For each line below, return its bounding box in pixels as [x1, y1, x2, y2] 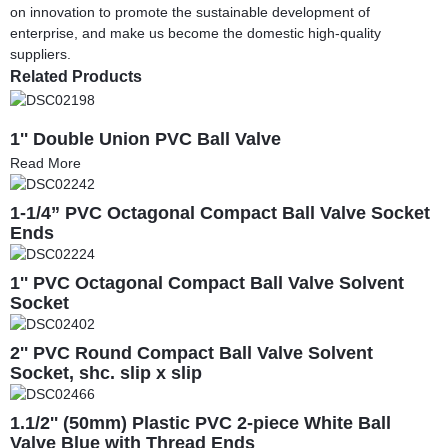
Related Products [10, 67, 142, 85]
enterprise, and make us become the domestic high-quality [10, 24, 381, 41]
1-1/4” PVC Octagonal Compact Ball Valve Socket [10, 203, 430, 224]
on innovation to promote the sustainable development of [10, 3, 370, 20]
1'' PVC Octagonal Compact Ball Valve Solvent [10, 273, 404, 294]
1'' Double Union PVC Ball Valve [10, 128, 281, 149]
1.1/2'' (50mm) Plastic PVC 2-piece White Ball [10, 412, 391, 433]
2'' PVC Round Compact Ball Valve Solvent [10, 342, 373, 363]
